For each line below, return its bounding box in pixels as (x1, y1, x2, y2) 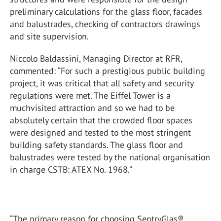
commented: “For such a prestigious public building (10, 65, 205, 76)
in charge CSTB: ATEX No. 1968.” (10, 164, 132, 175)
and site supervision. (10, 31, 89, 42)
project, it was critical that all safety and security (10, 77, 193, 89)
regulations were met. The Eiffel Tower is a (10, 90, 171, 101)
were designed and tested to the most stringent (10, 127, 191, 138)
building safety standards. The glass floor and (10, 139, 183, 150)
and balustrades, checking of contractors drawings (10, 18, 200, 30)
